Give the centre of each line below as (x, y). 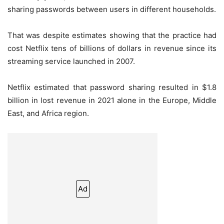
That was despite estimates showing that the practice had (112, 35)
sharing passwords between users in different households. (112, 9)
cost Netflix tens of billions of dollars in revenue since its (112, 48)
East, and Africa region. (48, 113)
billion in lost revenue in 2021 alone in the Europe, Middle (112, 100)
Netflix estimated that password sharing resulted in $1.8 (112, 87)
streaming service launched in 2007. (71, 61)
